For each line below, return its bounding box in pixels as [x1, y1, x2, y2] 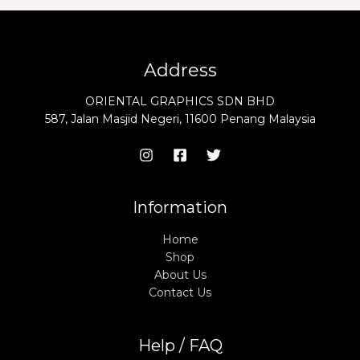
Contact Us [149, 284, 211, 300]
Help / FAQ [137, 335, 223, 355]
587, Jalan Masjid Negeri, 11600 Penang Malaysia [44, 111, 316, 126]
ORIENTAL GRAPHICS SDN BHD [85, 93, 275, 108]
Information [133, 197, 227, 217]
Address [143, 59, 217, 82]
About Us [153, 267, 207, 282]
